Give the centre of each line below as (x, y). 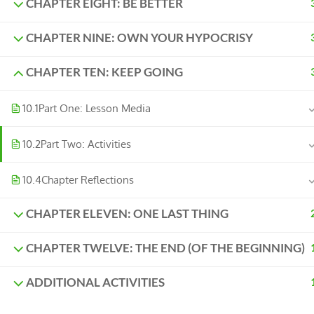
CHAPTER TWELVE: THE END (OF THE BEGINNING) (165, 248)
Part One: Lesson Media (95, 108)
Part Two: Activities (86, 144)
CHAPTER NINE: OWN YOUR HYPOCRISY (139, 38)
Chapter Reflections (88, 180)
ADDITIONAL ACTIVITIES (95, 282)
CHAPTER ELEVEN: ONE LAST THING (127, 214)
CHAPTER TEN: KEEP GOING (104, 72)
